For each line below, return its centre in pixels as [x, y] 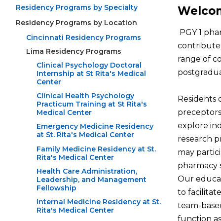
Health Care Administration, [87, 171]
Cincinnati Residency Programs [84, 37]
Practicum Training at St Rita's [92, 104]
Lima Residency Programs [74, 51]
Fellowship [56, 188]
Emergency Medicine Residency [95, 127]
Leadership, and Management [92, 179]
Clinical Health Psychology [85, 96]
